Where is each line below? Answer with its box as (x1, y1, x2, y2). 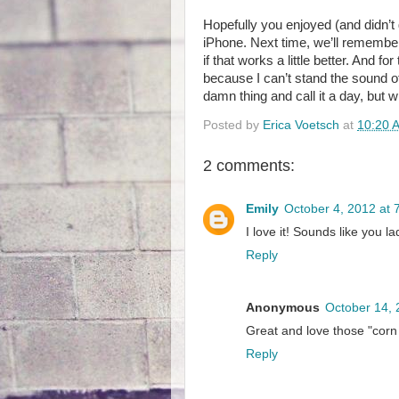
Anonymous (246, 300, 320, 314)
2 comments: (203, 156, 295, 175)
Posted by (203, 118, 263, 132)
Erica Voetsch (263, 118, 343, 132)
